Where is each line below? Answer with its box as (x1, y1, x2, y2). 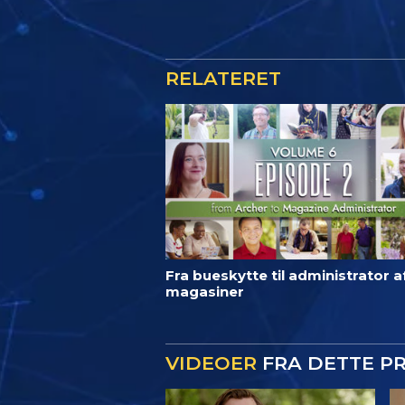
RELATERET (165, 67, 281, 89)
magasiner (165, 283, 244, 301)
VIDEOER (165, 352, 257, 375)
